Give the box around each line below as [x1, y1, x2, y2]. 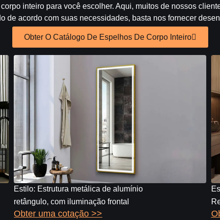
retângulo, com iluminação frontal [14, 197, 130, 206]
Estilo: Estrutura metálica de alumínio [14, 184, 143, 193]
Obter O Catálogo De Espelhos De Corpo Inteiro [24, 33, 192, 42]
